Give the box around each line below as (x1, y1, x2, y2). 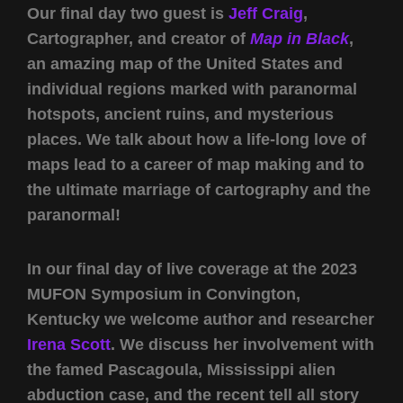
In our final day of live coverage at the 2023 (27, 259, 357, 278)
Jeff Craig (228, 4, 303, 23)
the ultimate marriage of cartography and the (27, 181, 371, 200)
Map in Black (250, 30, 349, 49)
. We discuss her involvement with (111, 335, 374, 354)
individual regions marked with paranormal (27, 80, 357, 99)
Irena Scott (27, 335, 111, 354)
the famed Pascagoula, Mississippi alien (27, 360, 336, 379)
